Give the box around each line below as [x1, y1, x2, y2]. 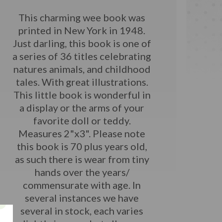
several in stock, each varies [20, 204, 144, 217]
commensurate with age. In [23, 178, 141, 191]
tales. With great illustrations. [15, 75, 148, 88]
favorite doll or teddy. [33, 114, 131, 126]
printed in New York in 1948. [18, 24, 146, 36]
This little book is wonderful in [13, 88, 151, 101]
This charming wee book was [18, 11, 146, 23]
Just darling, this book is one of [12, 37, 151, 49]
